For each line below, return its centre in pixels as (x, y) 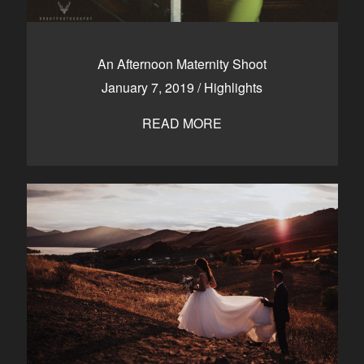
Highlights (233, 87)
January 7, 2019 (149, 87)
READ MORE (182, 123)
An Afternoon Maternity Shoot (182, 64)
